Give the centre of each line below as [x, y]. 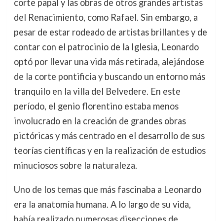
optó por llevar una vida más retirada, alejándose [109, 62]
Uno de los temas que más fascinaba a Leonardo [107, 189]
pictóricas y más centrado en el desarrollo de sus [109, 136]
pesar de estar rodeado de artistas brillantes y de [110, 32]
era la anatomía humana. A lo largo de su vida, [102, 204]
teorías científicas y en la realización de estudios [110, 151]
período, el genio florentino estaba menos [96, 106]
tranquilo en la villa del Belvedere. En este [97, 92]
